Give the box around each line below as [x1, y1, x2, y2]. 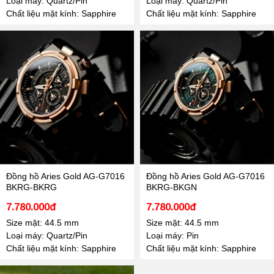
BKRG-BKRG [6, 182, 57, 192]
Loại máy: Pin [146, 230, 199, 240]
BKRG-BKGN [146, 182, 197, 192]
